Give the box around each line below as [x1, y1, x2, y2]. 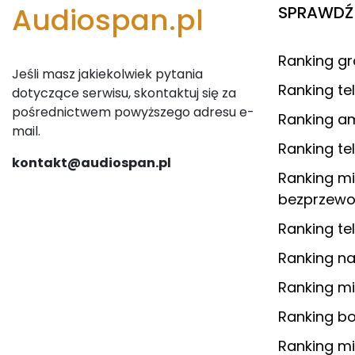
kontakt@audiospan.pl [12, 153, 171, 172]
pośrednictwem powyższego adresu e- [12, 102, 254, 121]
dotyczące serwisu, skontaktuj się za [12, 83, 236, 102]
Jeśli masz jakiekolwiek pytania [12, 64, 203, 83]
